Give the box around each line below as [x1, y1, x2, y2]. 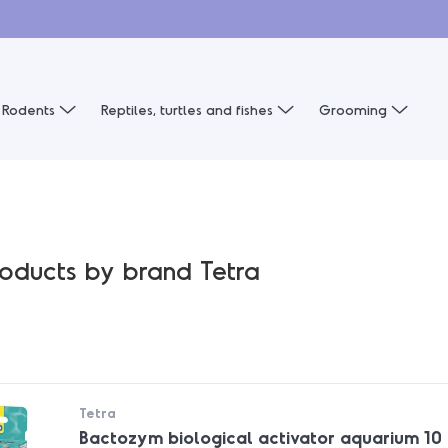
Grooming [319, 101, 391, 119]
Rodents [2, 101, 59, 119]
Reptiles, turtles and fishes [101, 101, 277, 119]
